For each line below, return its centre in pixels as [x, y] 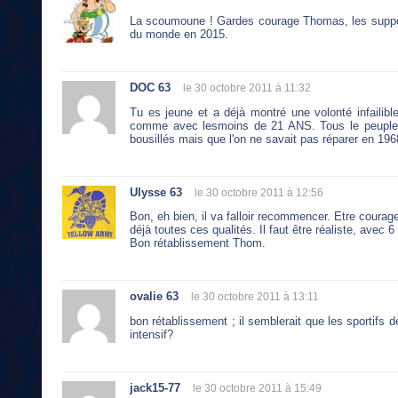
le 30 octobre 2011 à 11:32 [247, 88]
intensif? [151, 335]
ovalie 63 [154, 297]
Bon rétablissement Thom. [198, 243]
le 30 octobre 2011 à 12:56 [259, 192]
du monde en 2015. [179, 34]
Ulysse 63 [156, 192]
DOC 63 [150, 87]
